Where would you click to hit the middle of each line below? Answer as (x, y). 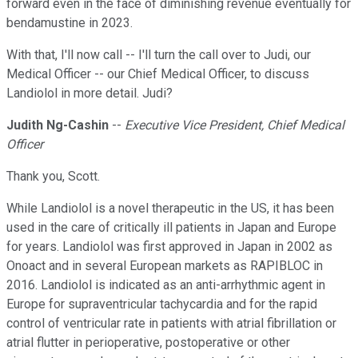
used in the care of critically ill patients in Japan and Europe (171, 228)
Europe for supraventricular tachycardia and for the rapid (162, 304)
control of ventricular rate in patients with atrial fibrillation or (171, 324)
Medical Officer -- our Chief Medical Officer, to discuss (158, 74)
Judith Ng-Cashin (58, 125)
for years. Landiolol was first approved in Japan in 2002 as (169, 247)
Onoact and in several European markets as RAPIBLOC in (165, 266)
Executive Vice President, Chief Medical (235, 125)
